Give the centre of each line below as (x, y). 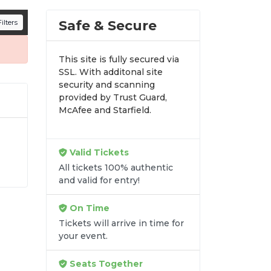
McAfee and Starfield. (105, 110)
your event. (83, 236)
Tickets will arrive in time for (121, 223)
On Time (88, 208)
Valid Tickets (98, 152)
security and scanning (107, 84)
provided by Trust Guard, (113, 97)
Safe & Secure (108, 25)
